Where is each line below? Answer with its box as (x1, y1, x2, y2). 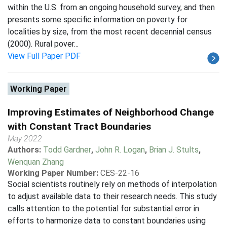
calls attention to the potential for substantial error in (8, 204, 199, 213)
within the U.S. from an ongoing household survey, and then (8, 3, 215, 12)
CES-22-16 (100, 168, 139, 178)
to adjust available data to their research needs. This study (8, 192, 217, 201)
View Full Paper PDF (8, 51, 81, 61)
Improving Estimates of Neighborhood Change (8, 106, 214, 118)
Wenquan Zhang (8, 157, 64, 167)
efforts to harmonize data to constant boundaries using (8, 216, 206, 225)
